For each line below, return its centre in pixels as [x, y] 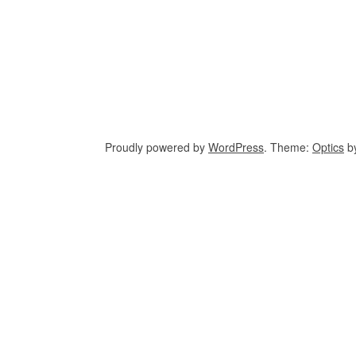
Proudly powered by [157, 147]
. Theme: [288, 147]
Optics [328, 147]
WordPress [236, 147]
